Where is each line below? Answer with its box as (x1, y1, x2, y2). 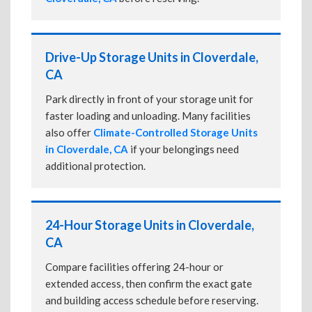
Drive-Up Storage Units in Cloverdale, (45, 49, 258, 65)
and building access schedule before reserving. (45, 294, 258, 306)
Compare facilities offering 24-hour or (45, 260, 224, 273)
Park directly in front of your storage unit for (45, 93, 253, 105)
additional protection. (45, 159, 146, 172)
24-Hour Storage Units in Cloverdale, (45, 217, 254, 233)
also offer (45, 126, 93, 139)
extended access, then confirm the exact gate (45, 277, 252, 290)
